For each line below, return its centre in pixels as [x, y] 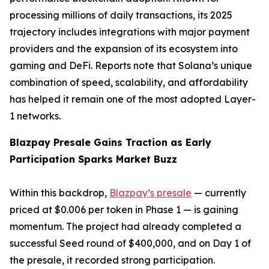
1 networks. [35, 116]
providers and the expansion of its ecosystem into [124, 49]
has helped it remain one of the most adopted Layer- [133, 99]
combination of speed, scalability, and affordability [129, 82]
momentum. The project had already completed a [125, 226]
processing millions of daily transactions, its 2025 [121, 15]
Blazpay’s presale [150, 193]
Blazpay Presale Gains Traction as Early [110, 142]
